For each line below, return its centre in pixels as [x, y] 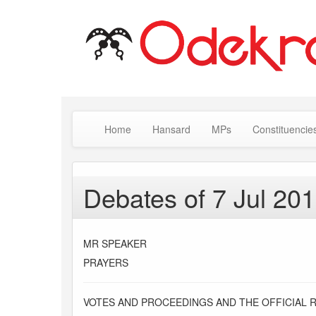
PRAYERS [106, 263]
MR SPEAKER [115, 244]
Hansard [171, 129]
